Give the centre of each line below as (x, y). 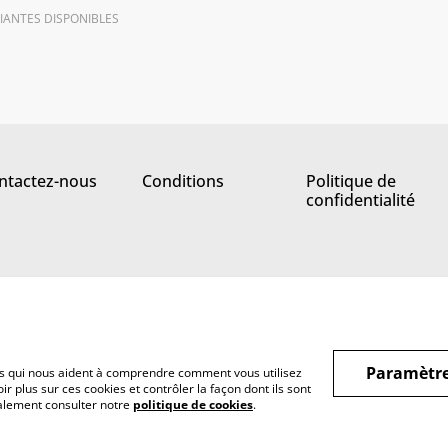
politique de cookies (193, 404)
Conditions (183, 181)
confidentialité (360, 200)
